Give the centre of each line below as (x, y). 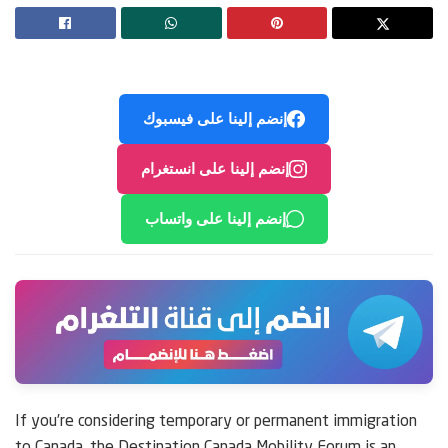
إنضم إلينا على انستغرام (215, 168)
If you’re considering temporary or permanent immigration (216, 422)
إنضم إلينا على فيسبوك (215, 118)
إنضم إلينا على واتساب (215, 218)
